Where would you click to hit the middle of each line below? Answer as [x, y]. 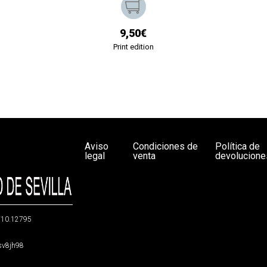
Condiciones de [165, 146]
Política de [237, 146]
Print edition [133, 46]
